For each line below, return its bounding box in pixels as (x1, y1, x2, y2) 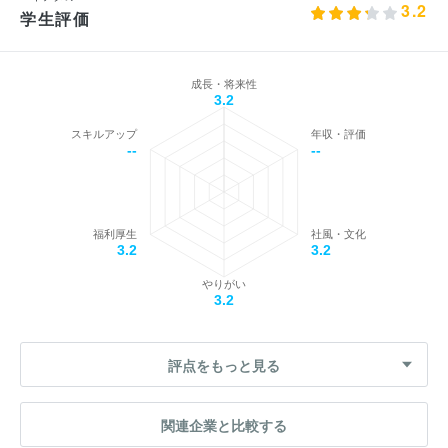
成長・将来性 (191, 78, 257, 91)
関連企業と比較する (161, 414, 287, 435)
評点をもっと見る (168, 355, 280, 376)
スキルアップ (71, 128, 139, 141)
